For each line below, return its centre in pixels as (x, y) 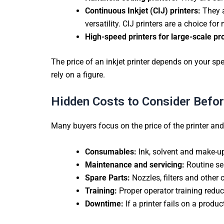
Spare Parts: (107, 177)
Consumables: (111, 151)
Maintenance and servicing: (135, 164)
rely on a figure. (78, 74)
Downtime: (104, 203)
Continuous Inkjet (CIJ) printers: (144, 10)
